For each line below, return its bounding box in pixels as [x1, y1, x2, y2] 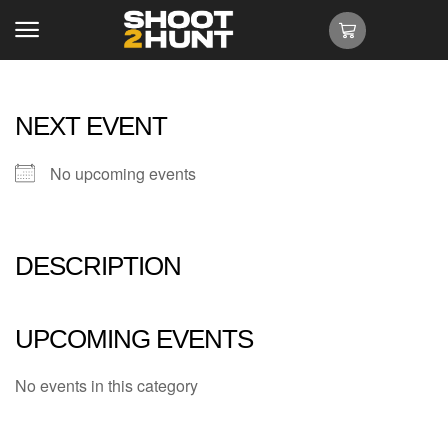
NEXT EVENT [15, 111, 167, 141]
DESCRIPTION [15, 251, 181, 281]
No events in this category [15, 374, 198, 397]
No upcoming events [50, 162, 196, 185]
